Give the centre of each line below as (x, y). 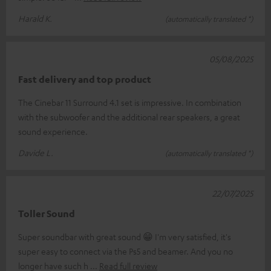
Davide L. (36, 152)
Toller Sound (47, 213)
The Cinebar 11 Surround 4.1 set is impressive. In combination (130, 102)
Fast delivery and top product (85, 79)
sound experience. (53, 131)
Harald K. (35, 18)
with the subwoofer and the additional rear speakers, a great (129, 116)
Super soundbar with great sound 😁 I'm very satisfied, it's (125, 236)
